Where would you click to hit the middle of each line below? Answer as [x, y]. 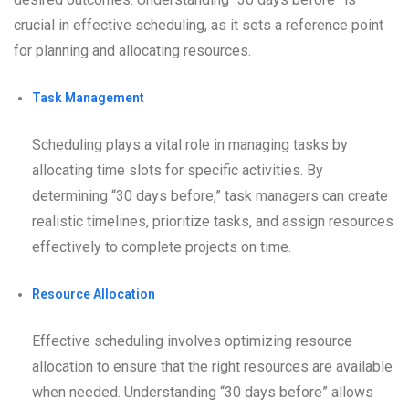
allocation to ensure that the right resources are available [212, 367]
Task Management [88, 98]
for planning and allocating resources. [132, 51]
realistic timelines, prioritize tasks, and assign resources [213, 222]
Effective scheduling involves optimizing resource [192, 341]
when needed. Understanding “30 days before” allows [203, 393]
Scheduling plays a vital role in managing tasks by [190, 145]
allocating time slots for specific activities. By [178, 171]
